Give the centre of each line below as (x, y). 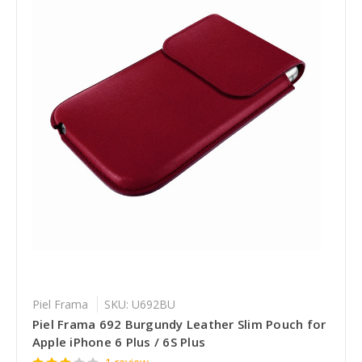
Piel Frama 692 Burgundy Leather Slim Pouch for (179, 324)
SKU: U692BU (139, 305)
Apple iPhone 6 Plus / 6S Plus (119, 342)
